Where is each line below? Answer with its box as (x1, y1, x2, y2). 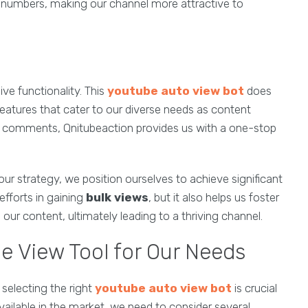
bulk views (86, 190, 148, 204)
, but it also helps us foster (148, 190, 279, 204)
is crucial (232, 281, 277, 295)
